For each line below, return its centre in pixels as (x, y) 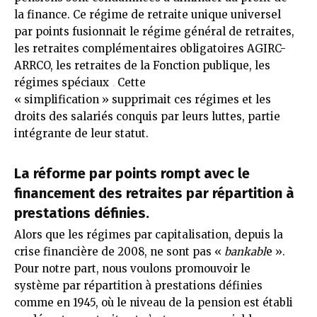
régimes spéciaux (62, 82)
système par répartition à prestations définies (138, 285)
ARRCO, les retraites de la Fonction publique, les (142, 65)
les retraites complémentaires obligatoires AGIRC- (150, 48)
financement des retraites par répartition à (154, 193)
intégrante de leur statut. (81, 133)
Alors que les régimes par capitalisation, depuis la (149, 234)
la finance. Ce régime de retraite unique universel (148, 14)
